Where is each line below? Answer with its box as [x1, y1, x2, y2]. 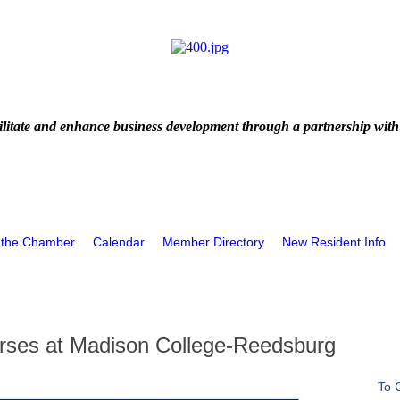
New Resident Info [282, 235, 386, 249]
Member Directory [162, 235, 264, 249]
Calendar [93, 235, 145, 249]
